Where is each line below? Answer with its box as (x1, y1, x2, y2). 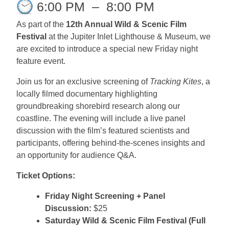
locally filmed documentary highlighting (16, 89, 157, 98)
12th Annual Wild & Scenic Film (66, 20, 187, 29)
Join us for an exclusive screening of (16, 77, 150, 86)
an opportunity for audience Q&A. (16, 151, 136, 159)
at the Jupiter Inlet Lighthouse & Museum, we (47, 32, 211, 41)
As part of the (16, 20, 66, 29)
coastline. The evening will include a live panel (16, 114, 186, 123)
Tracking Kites (150, 77, 201, 86)
